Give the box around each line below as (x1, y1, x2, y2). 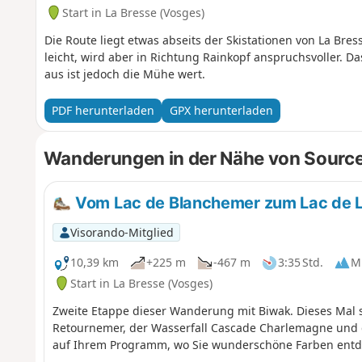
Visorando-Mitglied (69, 224, 174, 240)
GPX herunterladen (169, 103, 273, 119)
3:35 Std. (277, 255, 323, 271)
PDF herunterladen (51, 103, 154, 119)
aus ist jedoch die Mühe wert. (44, 65, 205, 82)
